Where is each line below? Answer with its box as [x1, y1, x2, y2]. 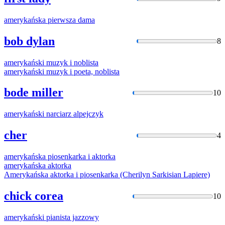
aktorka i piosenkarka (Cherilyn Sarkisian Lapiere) [48, 170, 210, 179]
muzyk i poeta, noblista [44, 67, 120, 76]
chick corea [4, 189, 63, 203]
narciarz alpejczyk [44, 109, 103, 119]
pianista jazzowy [44, 212, 99, 221]
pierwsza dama [46, 15, 95, 24]
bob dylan [4, 34, 55, 48]
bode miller [4, 86, 63, 99]
